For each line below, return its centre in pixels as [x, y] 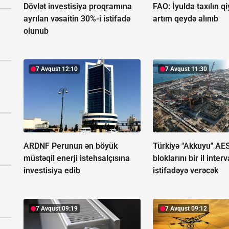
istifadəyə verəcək [186, 171]
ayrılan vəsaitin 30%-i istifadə [77, 19]
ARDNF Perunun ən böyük [71, 146]
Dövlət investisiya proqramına [78, 7]
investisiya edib [52, 171]
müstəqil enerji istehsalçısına [77, 158]
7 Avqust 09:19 [57, 209]
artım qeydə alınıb [186, 19]
